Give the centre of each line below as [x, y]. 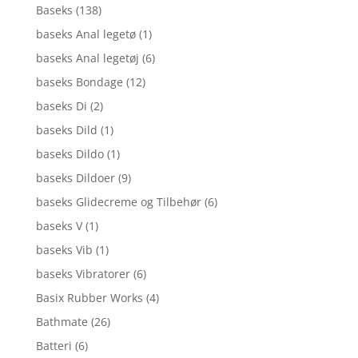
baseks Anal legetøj [87, 58]
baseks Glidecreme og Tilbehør [118, 202]
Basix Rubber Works [89, 298]
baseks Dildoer [75, 178]
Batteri [54, 346]
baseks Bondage [79, 82]
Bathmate [62, 322]
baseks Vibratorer [83, 274]
